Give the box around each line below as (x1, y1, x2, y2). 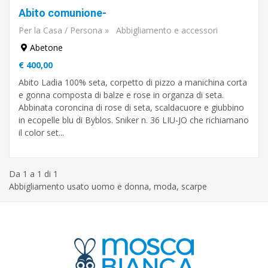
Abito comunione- (19, 6, 106, 19)
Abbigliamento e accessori (116, 24, 218, 36)
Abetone (30, 41, 63, 53)
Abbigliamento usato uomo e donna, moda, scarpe (9, 180, 207, 192)
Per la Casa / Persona (19, 24, 102, 36)
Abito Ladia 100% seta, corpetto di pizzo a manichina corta (19, 76, 247, 88)
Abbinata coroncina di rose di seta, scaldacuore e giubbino (19, 101, 244, 113)
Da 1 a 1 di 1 (9, 167, 58, 179)
